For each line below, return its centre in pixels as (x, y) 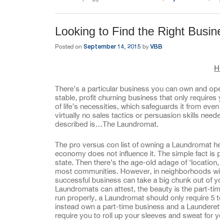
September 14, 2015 (112, 47)
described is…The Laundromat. (107, 124)
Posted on (69, 47)
